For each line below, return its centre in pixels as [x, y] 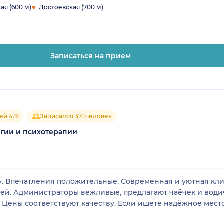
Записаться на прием [91, 56]
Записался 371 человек [76, 116]
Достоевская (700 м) [71, 7]
